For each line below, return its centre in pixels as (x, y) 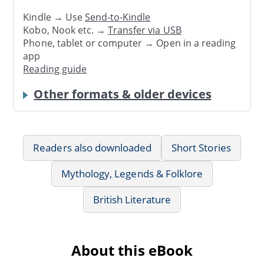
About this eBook (132, 250)
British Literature (132, 199)
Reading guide (55, 69)
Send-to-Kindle (118, 17)
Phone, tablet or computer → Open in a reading (130, 43)
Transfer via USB (145, 30)
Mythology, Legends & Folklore (132, 173)
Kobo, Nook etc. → (66, 30)
